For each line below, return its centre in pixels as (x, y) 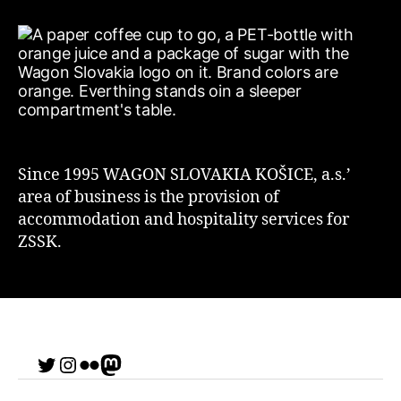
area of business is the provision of (149, 197)
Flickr (105, 363)
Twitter (71, 363)
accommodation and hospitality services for (183, 220)
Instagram (107, 363)
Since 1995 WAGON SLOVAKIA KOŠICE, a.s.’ (184, 175)
